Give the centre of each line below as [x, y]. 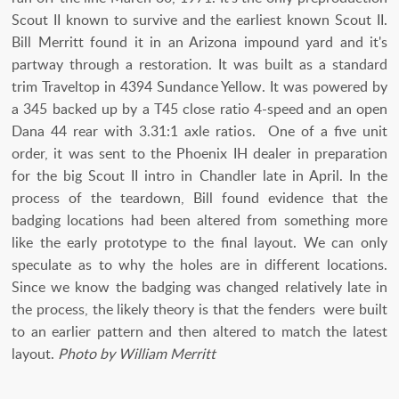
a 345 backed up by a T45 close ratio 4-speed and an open [199, 109]
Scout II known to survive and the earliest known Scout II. [199, 20]
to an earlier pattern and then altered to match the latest [199, 332]
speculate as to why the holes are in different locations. [199, 265]
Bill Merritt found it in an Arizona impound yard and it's [199, 42]
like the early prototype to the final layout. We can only [199, 243]
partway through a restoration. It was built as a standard [199, 65]
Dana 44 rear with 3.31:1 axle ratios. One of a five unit [199, 131]
